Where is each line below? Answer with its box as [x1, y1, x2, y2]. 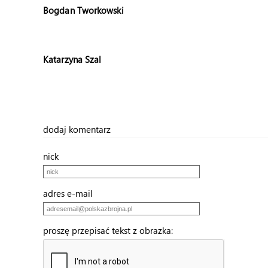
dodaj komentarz [43, 123, 111, 135]
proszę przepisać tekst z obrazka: [43, 224, 180, 236]
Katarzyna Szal [43, 53, 102, 65]
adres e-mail [43, 187, 100, 199]
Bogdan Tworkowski [43, 4, 124, 16]
